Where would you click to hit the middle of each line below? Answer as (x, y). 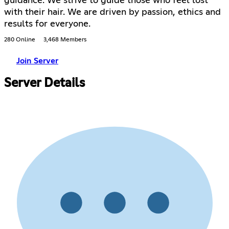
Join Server (37, 61)
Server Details (44, 83)
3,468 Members (65, 40)
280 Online (20, 40)
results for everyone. (47, 24)
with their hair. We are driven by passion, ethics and (112, 12)
